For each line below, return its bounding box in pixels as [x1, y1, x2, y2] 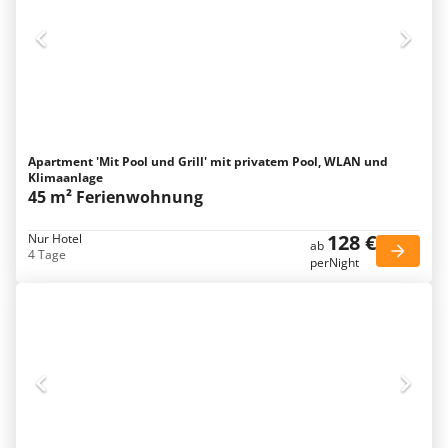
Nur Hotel [28, 230, 82, 247]
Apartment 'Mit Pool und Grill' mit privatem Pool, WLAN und [28, 153, 388, 170]
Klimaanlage [28, 169, 103, 186]
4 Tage [28, 246, 66, 263]
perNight [310, 254, 359, 271]
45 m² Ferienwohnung [28, 186, 203, 208]
